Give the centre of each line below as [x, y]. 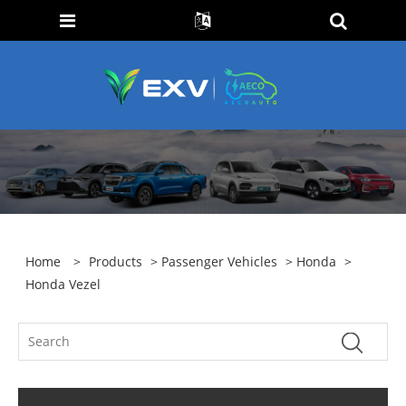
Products [116, 262]
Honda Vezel [63, 285]
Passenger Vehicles [220, 262]
